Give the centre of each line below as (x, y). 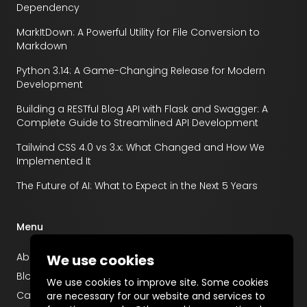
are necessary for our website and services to (156, 296)
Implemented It (54, 161)
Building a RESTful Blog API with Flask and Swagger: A (142, 109)
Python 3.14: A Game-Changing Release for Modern (141, 71)
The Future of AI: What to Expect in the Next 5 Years (137, 186)
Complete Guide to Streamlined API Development (137, 123)
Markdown (42, 46)
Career (33, 295)
